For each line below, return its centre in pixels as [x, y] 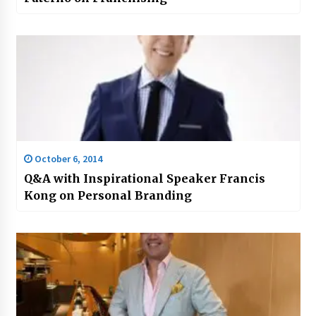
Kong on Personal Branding [108, 196]
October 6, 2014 [67, 159]
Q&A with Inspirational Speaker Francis [144, 179]
